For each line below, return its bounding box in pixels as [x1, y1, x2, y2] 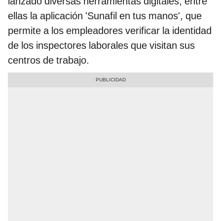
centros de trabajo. [8, 54, 89, 67]
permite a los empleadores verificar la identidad [8, 25, 212, 37]
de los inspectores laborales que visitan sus [8, 39, 195, 52]
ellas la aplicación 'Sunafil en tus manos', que [8, 10, 202, 22]
